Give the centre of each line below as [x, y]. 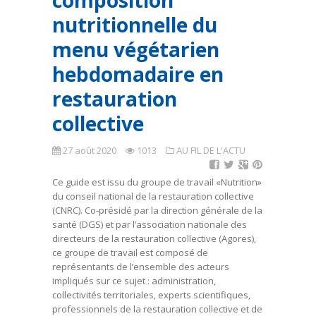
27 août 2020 [90, 150]
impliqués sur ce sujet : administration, [134, 281]
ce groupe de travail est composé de [130, 253]
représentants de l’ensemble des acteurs [141, 267]
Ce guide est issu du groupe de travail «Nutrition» [157, 182]
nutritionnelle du [135, 25]
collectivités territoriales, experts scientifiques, [151, 295]
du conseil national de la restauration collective [153, 196]
